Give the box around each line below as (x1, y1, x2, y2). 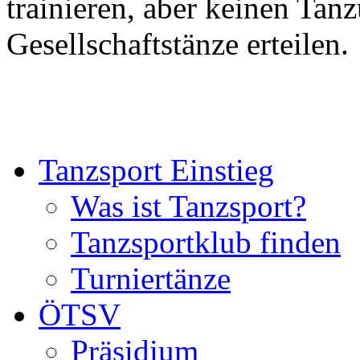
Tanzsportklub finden (71, 224, 341, 260)
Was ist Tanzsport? (71, 188, 306, 223)
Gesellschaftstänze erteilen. (6, 26, 349, 61)
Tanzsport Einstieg (39, 152, 274, 187)
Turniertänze (71, 260, 231, 296)
